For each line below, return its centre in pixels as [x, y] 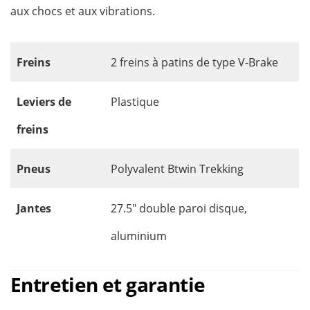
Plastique [135, 102]
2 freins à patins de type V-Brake [194, 62]
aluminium [139, 236]
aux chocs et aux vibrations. [83, 11]
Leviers [36, 102]
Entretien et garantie [108, 284]
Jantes [34, 208]
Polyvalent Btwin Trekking [177, 169]
